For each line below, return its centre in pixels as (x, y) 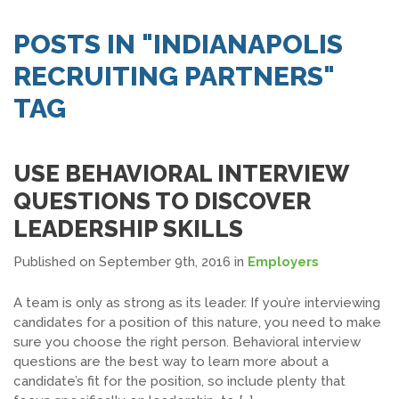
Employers (283, 262)
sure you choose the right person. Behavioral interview (187, 342)
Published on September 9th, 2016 (122, 262)
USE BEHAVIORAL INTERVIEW (181, 174)
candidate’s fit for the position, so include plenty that (179, 381)
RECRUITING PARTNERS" (174, 76)
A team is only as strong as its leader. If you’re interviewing (197, 303)
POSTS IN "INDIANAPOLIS (178, 44)
